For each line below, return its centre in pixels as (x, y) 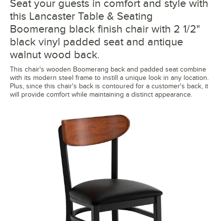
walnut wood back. (55, 55)
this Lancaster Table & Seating (81, 16)
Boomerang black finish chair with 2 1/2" (105, 29)
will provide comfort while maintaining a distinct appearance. (101, 95)
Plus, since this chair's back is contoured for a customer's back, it (109, 86)
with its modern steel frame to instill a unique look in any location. (109, 78)
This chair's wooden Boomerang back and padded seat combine (108, 70)
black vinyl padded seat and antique (96, 42)
